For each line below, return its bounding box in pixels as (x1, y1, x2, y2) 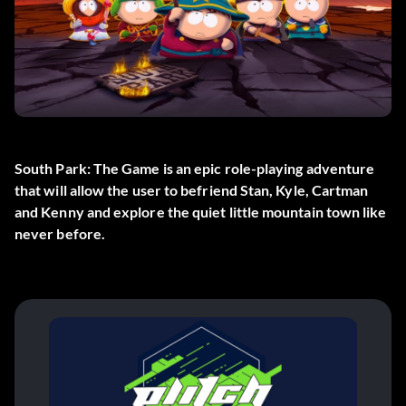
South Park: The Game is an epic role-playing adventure (14, 159, 375, 178)
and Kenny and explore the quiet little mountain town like (14, 203, 387, 221)
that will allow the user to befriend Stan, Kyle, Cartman (14, 181, 369, 199)
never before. (14, 225, 106, 243)
